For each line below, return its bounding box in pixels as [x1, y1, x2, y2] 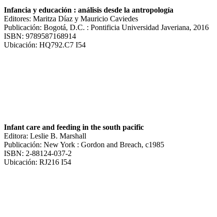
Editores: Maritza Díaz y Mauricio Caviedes [4, 14, 138, 23]
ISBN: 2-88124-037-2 [4, 149, 72, 157]
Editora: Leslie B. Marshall [4, 131, 86, 140]
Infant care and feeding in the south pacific [4, 123, 144, 131]
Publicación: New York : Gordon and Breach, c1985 [4, 140, 164, 149]
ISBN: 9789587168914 [4, 31, 76, 40]
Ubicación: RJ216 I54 [4, 157, 71, 166]
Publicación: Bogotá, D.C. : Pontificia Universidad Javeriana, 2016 [4, 23, 209, 31]
